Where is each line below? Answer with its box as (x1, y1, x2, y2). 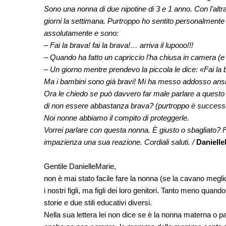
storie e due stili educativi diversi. (44, 198, 152, 207)
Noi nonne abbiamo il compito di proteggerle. (44, 113, 189, 122)
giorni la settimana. (44, 16, 107, 25)
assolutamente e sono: (44, 28, 119, 37)
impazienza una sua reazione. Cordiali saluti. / (44, 137, 196, 146)
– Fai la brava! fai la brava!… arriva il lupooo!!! (44, 40, 193, 49)
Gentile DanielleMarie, (44, 161, 116, 171)
